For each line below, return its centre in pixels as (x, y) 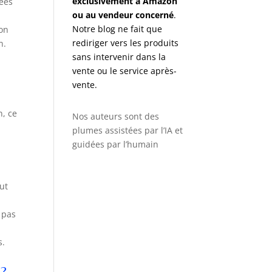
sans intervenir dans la (119, 56)
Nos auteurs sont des (116, 116)
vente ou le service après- (125, 70)
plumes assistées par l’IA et (128, 130)
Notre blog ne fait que (117, 29)
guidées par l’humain (116, 144)
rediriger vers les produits (126, 42)
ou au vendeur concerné (123, 15)
